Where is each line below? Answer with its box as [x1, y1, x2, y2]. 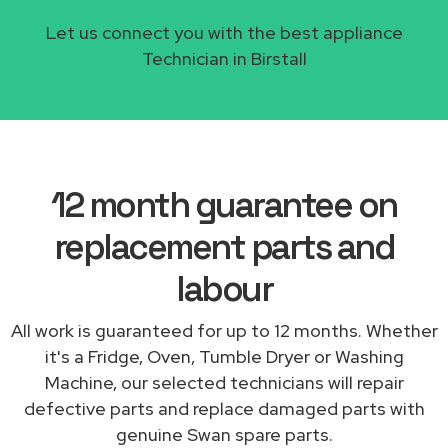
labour [176, 266, 272, 311]
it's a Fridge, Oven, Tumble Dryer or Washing [44, 344, 404, 368]
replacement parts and [53, 224, 395, 269]
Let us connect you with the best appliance [45, 20, 403, 44]
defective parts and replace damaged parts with [23, 396, 425, 420]
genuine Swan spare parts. [115, 422, 333, 446]
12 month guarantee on [51, 182, 397, 227]
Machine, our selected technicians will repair [44, 370, 404, 394]
